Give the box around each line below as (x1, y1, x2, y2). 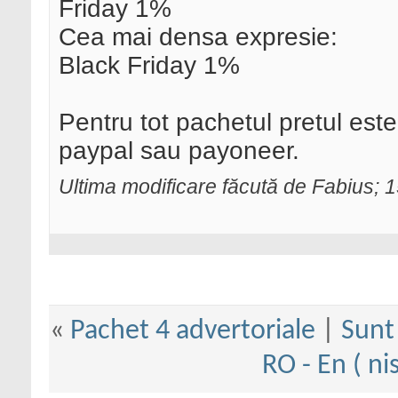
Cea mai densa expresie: (59, 23, 338, 52)
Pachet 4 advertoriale (69, 317, 315, 346)
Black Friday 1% (59, 52, 240, 80)
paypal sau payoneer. (59, 137, 299, 165)
